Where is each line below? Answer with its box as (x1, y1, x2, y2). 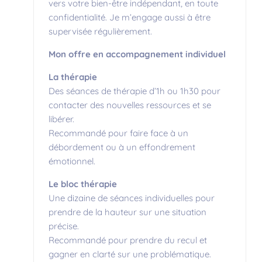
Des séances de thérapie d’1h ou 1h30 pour (49, 85, 220, 96)
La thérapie (49, 71, 99, 82)
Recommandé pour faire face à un (49, 127, 188, 139)
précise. (49, 220, 79, 232)
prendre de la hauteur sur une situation (49, 206, 206, 218)
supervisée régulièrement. (49, 25, 152, 37)
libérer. (49, 113, 74, 125)
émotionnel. (49, 155, 95, 167)
